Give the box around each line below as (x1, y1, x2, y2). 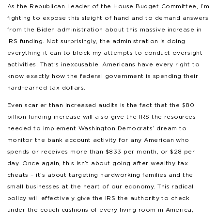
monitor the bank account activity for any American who (7, 136, 189, 143)
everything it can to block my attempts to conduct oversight (7, 48, 203, 56)
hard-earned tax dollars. (7, 83, 86, 91)
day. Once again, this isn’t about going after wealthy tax (7, 159, 188, 167)
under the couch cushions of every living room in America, (7, 205, 194, 213)
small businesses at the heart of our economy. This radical (7, 182, 194, 190)
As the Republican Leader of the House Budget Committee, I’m (7, 2, 210, 10)
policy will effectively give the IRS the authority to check (7, 194, 190, 201)
